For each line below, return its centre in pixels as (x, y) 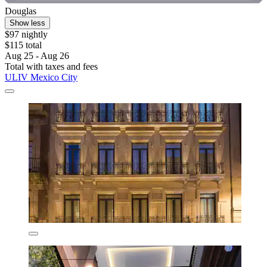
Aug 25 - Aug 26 (37, 56)
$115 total (23, 45)
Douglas (21, 11)
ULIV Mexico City (41, 77)
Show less (27, 23)
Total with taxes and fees (51, 67)
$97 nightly (26, 35)
